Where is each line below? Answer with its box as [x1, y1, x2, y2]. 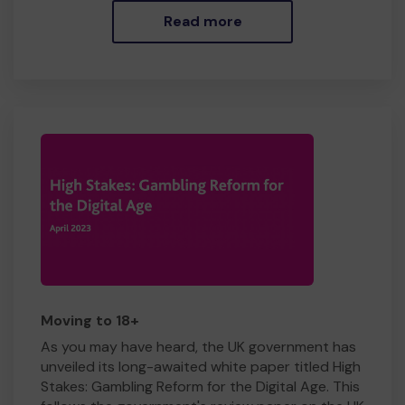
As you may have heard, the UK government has [41, 337, 356, 356]
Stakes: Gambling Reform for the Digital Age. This [41, 377, 360, 396]
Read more [163, 12, 242, 31]
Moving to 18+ [41, 311, 139, 330]
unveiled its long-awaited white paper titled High [41, 357, 361, 376]
